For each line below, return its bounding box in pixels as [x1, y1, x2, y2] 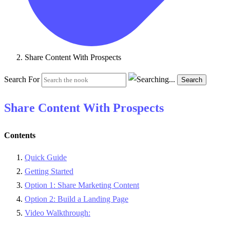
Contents [4, 131, 35, 140]
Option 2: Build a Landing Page [25, 195, 128, 204]
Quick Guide [25, 153, 67, 162]
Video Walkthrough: [25, 208, 90, 218]
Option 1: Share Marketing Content [25, 181, 139, 190]
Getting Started [25, 167, 73, 176]
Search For [4, 75, 40, 84]
